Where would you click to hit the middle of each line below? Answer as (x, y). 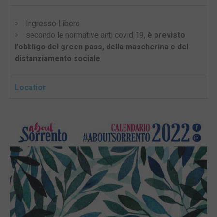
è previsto (166, 35)
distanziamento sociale (58, 59)
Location (31, 88)
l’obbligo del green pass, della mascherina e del (102, 47)
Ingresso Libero (53, 24)
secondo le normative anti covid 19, (86, 35)
